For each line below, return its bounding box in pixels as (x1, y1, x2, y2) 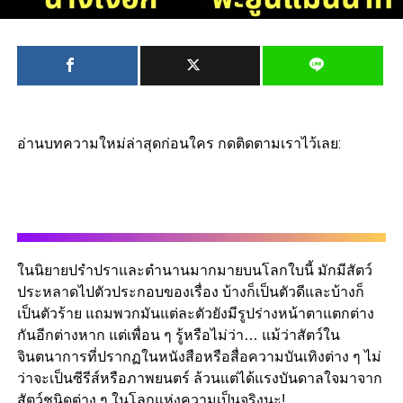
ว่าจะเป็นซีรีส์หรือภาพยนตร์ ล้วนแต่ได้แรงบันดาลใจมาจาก (16, 371, 382, 387)
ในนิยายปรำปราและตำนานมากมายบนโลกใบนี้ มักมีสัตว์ (16, 263, 372, 279)
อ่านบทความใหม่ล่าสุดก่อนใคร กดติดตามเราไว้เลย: (16, 135, 341, 153)
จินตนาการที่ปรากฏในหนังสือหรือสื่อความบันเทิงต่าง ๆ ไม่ (16, 349, 381, 365)
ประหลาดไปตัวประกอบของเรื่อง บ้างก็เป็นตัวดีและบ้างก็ (16, 284, 364, 300)
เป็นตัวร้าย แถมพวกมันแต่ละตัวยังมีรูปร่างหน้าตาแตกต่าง (16, 306, 374, 322)
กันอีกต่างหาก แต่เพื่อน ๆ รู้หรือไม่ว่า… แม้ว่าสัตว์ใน (16, 327, 340, 344)
